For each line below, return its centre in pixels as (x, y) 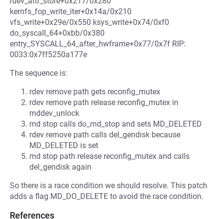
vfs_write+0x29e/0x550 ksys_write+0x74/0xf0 (89, 22)
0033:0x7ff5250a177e (48, 55)
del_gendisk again (60, 167)
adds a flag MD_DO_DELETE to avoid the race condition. (107, 196)
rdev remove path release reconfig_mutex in (104, 102)
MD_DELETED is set (64, 145)
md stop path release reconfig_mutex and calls (109, 156)
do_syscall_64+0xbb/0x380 (57, 33)
